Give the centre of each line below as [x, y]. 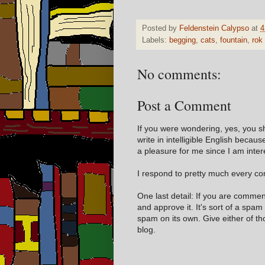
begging [182, 40]
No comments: [179, 74]
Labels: [156, 40]
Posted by [161, 28]
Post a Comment [184, 105]
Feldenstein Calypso [214, 28]
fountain [234, 40]
